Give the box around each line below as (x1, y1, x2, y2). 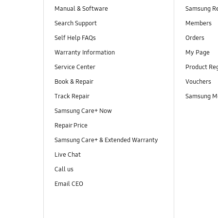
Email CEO (54, 180, 85, 188)
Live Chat (54, 151, 82, 159)
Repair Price (54, 122, 88, 130)
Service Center (54, 63, 95, 71)
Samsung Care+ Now (54, 107, 112, 115)
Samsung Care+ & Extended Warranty (54, 136, 158, 145)
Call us (54, 165, 73, 174)
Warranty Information (54, 48, 115, 56)
